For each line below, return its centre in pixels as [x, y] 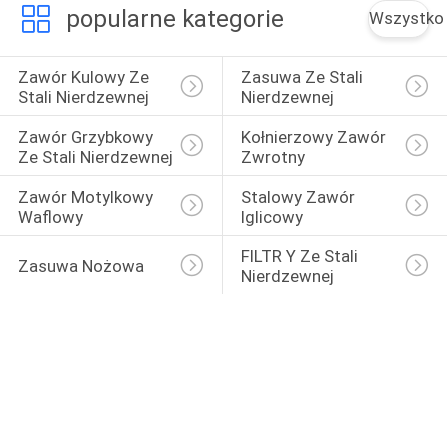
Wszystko [407, 17]
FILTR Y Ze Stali [301, 256]
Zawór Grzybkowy [87, 136]
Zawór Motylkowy [87, 196]
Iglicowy [271, 216]
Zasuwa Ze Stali [303, 77]
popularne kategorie [174, 18]
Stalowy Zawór [299, 196]
